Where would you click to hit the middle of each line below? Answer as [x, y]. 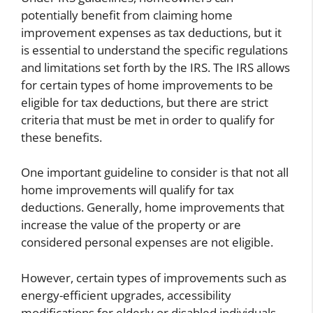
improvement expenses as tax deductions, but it [151, 32]
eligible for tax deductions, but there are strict [145, 102]
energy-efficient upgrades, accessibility [126, 295]
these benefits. [61, 137]
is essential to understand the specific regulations [154, 50]
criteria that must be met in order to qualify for [148, 119]
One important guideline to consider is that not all [155, 173]
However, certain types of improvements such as [154, 277]
